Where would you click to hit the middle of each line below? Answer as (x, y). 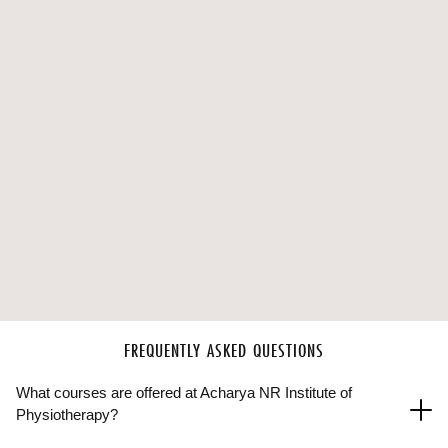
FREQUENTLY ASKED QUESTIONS (224, 350)
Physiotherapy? (67, 414)
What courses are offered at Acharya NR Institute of (184, 392)
